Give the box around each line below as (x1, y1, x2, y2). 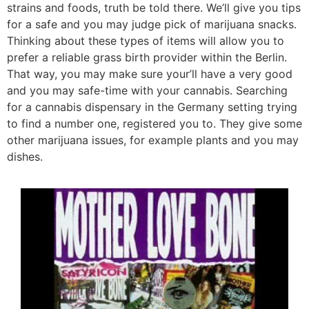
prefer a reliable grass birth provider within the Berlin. (7, 50, 287, 64)
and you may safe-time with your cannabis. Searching (7, 83, 288, 97)
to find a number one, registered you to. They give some (7, 116, 302, 130)
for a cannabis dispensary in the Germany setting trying (7, 99, 297, 114)
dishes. (7, 149, 43, 163)
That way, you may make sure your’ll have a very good (7, 66, 292, 81)
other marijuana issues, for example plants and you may (7, 132, 299, 147)
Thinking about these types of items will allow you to (7, 33, 284, 48)
